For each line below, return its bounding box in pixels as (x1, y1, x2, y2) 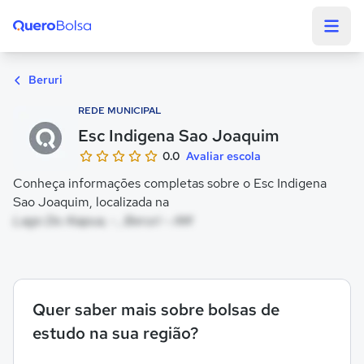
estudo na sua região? (32, 323, 198, 344)
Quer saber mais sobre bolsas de (32, 299, 279, 320)
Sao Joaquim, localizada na (13, 193, 169, 210)
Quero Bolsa (12, 39, 84, 56)
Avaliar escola (186, 149, 261, 163)
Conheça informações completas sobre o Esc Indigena (13, 175, 327, 192)
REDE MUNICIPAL (78, 104, 162, 117)
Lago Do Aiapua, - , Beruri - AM (13, 212, 193, 229)
